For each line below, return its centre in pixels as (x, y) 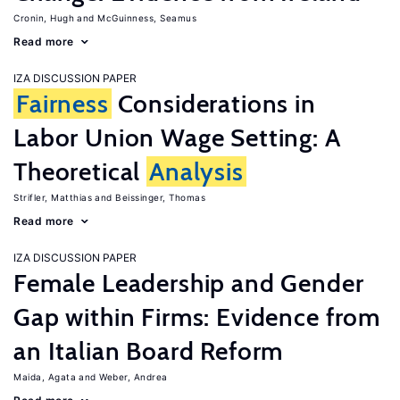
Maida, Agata (45, 377)
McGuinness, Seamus (147, 18)
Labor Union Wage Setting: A (177, 137)
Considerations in (213, 104)
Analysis (196, 171)
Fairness (62, 104)
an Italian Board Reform (149, 351)
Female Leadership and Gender (189, 283)
